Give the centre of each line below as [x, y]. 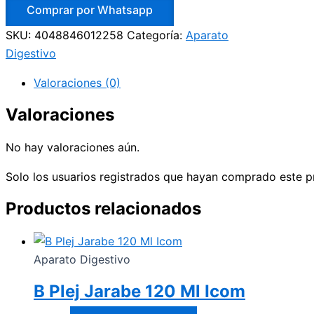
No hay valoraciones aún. [73, 148]
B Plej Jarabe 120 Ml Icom [139, 291]
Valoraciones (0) [77, 83]
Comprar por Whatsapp [90, 10]
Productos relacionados [103, 209]
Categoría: [156, 35]
